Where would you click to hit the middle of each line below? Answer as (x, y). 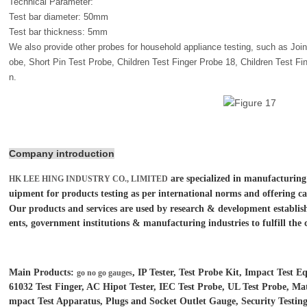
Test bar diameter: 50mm (59, 17)
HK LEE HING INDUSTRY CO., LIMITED (88, 179)
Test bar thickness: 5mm (58, 32)
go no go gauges (105, 273)
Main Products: (43, 272)
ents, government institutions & (76, 223)
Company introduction (62, 153)
